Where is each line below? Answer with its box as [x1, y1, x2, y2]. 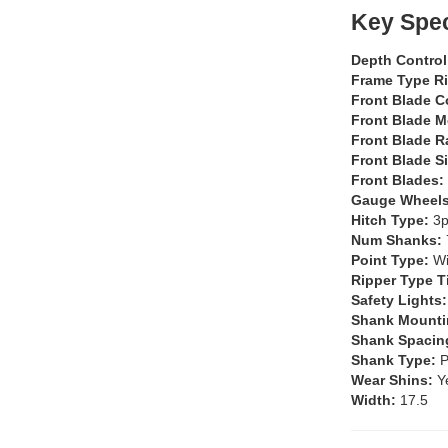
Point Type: [351, 251, 433, 268]
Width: [351, 391, 400, 408]
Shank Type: [351, 351, 440, 368]
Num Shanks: [351, 231, 446, 248]
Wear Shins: [351, 371, 437, 388]
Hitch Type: [351, 211, 433, 228]
